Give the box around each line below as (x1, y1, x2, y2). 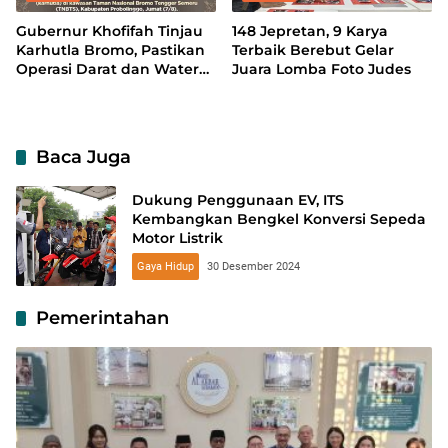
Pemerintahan (36, 306, 169, 329)
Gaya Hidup (137, 260, 194, 274)
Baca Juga (36, 145, 131, 168)
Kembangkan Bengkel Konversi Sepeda (132, 210, 426, 229)
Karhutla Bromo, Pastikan (16, 40, 205, 59)
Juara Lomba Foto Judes (232, 59, 411, 78)
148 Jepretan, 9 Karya (232, 21, 388, 40)
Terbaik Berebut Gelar (232, 40, 394, 59)
